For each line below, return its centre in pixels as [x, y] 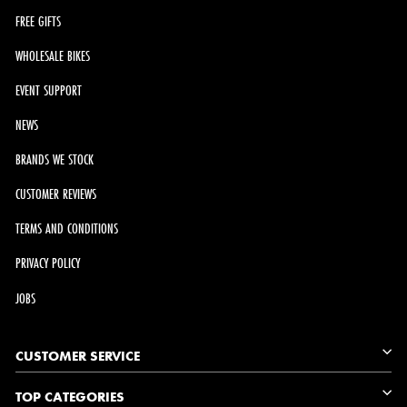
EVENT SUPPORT [49, 91]
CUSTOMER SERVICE [78, 356]
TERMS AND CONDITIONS [67, 229]
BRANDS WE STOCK [55, 160]
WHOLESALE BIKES [53, 55]
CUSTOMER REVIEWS [56, 194]
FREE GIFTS [38, 21]
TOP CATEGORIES [70, 397]
